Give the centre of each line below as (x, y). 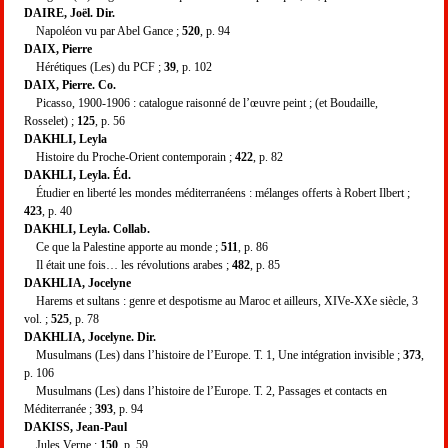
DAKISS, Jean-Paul (75, 426)
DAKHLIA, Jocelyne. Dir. (90, 336)
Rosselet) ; (50, 120)
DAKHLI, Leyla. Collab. (87, 228)
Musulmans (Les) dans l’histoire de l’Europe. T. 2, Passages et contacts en (205, 390)
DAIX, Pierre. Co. (70, 84)
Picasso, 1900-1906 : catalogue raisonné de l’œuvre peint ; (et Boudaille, (201, 102)
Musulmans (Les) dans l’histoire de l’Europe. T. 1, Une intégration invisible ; (213, 354)
